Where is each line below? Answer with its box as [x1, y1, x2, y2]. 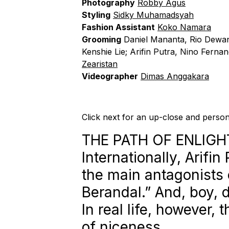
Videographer [82, 71, 138, 81]
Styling [82, 9, 110, 20]
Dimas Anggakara [141, 71, 209, 81]
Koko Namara [157, 21, 211, 32]
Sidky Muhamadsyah [113, 9, 194, 20]
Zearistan [82, 58, 118, 69]
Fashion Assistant [82, 21, 155, 32]
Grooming [82, 34, 121, 44]
